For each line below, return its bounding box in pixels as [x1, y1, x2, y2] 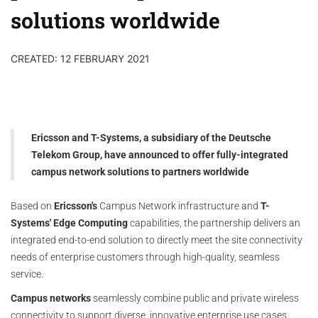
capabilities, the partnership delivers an [128, 217, 300, 229]
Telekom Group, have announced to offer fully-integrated [31, 149, 288, 160]
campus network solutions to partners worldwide [31, 166, 249, 177]
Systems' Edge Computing [11, 217, 128, 229]
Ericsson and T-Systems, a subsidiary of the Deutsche [31, 132, 271, 143]
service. [11, 268, 43, 280]
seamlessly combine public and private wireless [91, 292, 299, 304]
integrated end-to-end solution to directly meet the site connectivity [11, 234, 302, 246]
